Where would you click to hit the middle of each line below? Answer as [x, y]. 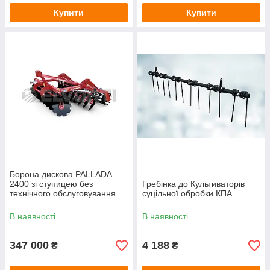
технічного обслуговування [63, 194]
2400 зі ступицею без [51, 184]
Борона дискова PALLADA [61, 174]
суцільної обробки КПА [187, 194]
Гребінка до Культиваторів [193, 184]
